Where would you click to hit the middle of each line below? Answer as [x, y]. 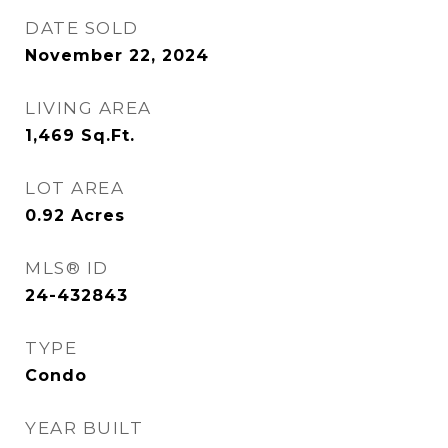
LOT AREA [74, 188]
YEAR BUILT [84, 428]
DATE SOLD [82, 28]
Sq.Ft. [108, 135]
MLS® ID [67, 268]
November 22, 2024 [117, 55]
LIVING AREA [88, 108]
